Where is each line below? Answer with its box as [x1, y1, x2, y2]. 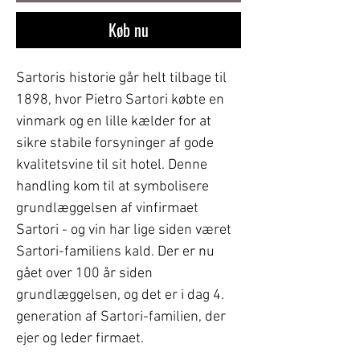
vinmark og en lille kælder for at [16, 112, 211, 130]
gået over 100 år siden [16, 264, 153, 282]
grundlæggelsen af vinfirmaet [16, 199, 198, 217]
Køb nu [108, 17, 149, 42]
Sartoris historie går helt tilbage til [16, 69, 227, 87]
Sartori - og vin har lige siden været [16, 221, 231, 239]
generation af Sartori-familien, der [16, 308, 226, 325]
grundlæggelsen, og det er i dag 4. [16, 286, 224, 304]
